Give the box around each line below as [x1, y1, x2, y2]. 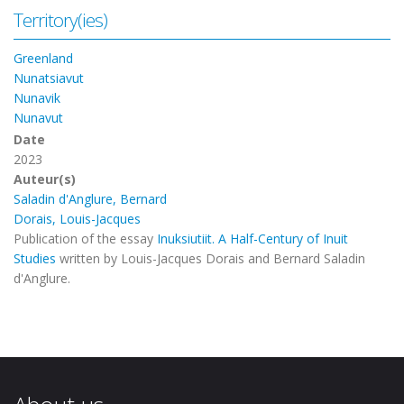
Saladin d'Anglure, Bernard [14, 190, 167, 207]
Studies [14, 250, 56, 267]
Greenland [14, 50, 73, 67]
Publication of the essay [14, 230, 157, 247]
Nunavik [14, 89, 60, 106]
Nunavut [14, 109, 63, 126]
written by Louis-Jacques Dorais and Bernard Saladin [56, 250, 365, 267]
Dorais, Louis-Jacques [14, 210, 141, 227]
